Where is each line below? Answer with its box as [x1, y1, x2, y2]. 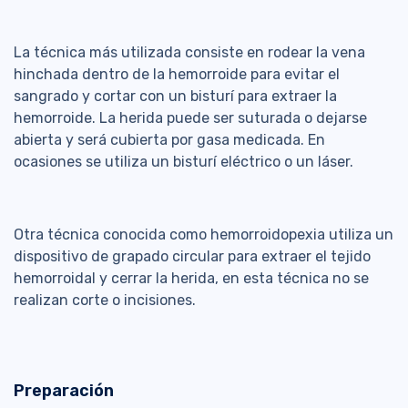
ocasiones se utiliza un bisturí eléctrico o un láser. [14, 153, 357, 171]
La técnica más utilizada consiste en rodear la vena [14, 44, 365, 62]
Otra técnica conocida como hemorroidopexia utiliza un [14, 226, 393, 244]
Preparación [14, 381, 114, 402]
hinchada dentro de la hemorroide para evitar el [14, 66, 340, 84]
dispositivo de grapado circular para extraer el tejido [14, 248, 371, 266]
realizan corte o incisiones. [14, 291, 199, 310]
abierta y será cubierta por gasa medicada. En [14, 131, 325, 149]
